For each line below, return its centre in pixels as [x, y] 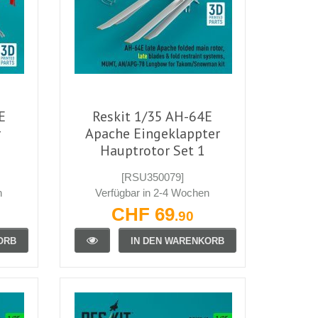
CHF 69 [143, 214]
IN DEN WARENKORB [177, 241]
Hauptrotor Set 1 [152, 150]
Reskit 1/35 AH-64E [153, 116]
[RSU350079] [152, 177]
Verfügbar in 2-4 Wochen [153, 192]
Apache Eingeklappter [152, 133]
